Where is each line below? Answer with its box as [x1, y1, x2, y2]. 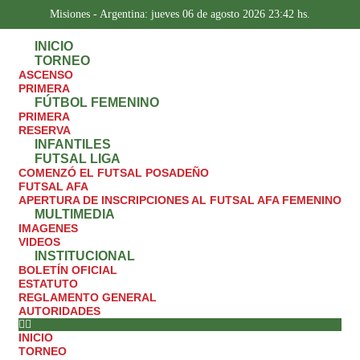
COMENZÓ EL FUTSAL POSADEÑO [18, 166, 209, 180]
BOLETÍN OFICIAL [18, 264, 117, 277]
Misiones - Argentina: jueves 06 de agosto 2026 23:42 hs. [50, 8, 310, 20]
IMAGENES [18, 222, 78, 235]
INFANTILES [35, 137, 111, 152]
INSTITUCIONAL [35, 249, 135, 264]
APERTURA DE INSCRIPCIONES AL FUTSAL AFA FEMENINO [18, 194, 342, 207]
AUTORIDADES [18, 305, 100, 318]
